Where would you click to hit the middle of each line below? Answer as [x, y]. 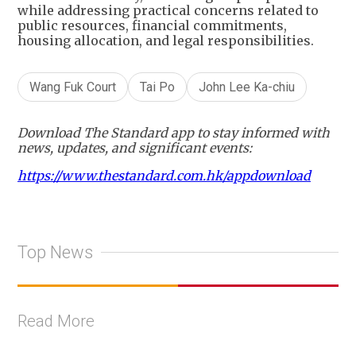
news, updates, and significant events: [135, 148]
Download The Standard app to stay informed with [174, 133]
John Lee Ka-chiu [247, 87]
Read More [56, 321]
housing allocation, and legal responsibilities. [166, 41]
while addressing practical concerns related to [168, 11]
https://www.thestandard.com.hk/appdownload [164, 176]
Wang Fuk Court [73, 87]
